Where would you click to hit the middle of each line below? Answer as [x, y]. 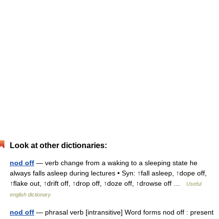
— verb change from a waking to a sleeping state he [116, 163]
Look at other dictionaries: [58, 145]
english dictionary [30, 195]
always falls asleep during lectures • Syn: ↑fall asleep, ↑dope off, [108, 173]
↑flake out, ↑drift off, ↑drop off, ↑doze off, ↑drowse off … [98, 183]
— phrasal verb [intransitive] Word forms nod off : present [124, 212]
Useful [194, 184]
